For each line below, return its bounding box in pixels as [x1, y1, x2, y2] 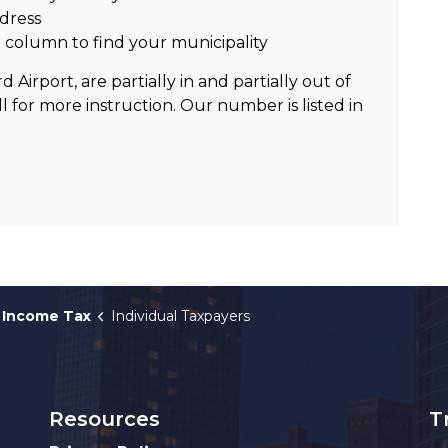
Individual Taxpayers [110, 307, 250, 325]
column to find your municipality [5, 33, 268, 52]
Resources [49, 407, 160, 431]
